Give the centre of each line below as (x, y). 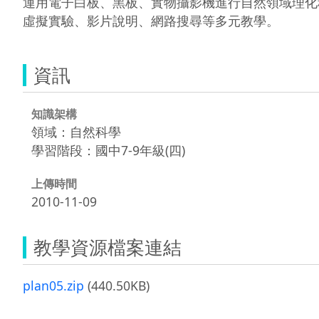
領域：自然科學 (76, 131)
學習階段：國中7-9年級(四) (108, 150)
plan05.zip (53, 285)
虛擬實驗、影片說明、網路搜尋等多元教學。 (151, 20)
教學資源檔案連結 (108, 247)
